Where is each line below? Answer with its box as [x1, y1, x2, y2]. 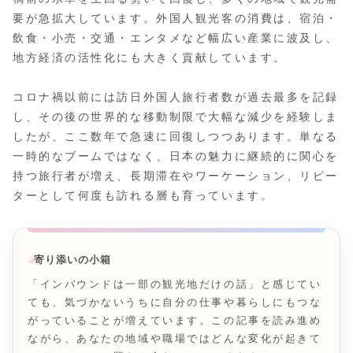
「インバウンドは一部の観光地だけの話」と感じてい [28, 278, 322, 291]
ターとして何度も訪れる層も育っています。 [13, 189, 274, 203]
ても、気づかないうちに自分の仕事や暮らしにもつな [28, 296, 322, 309]
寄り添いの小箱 [34, 254, 112, 266]
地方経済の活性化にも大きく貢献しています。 [13, 50, 287, 64]
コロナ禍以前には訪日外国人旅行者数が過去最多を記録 [13, 91, 339, 104]
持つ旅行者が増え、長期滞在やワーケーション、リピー [13, 169, 339, 183]
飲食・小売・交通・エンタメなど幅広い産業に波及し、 [13, 31, 339, 44]
